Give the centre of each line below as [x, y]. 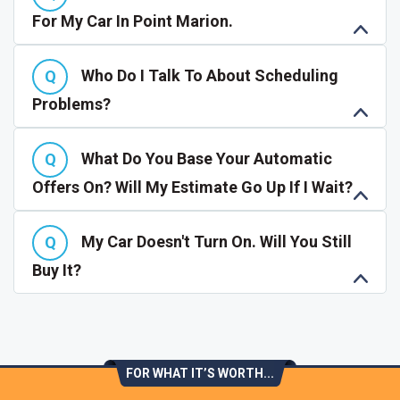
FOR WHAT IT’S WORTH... [200, 373]
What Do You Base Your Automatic [207, 158]
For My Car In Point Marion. [133, 21]
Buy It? [57, 270]
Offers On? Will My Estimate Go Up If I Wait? [192, 187]
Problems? [71, 104]
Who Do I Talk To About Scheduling [210, 75]
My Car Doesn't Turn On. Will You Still [217, 241]
